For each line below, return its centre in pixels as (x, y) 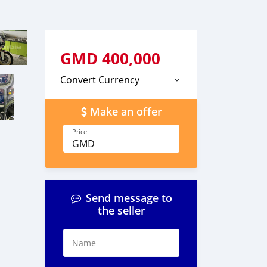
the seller (121, 211)
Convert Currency (100, 80)
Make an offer (126, 112)
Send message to (129, 198)
